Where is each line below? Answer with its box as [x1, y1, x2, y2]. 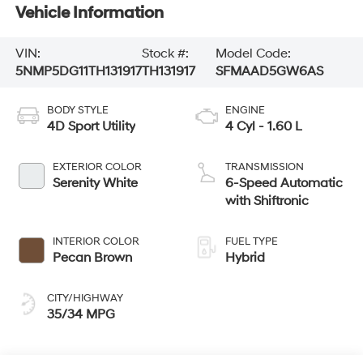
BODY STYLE [46, 103, 109, 117]
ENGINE [225, 103, 265, 117]
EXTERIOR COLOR [52, 160, 142, 173]
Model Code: [215, 45, 291, 62]
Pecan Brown [52, 249, 132, 266]
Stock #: [141, 45, 189, 62]
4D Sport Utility [46, 117, 135, 135]
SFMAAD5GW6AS [215, 62, 323, 79]
